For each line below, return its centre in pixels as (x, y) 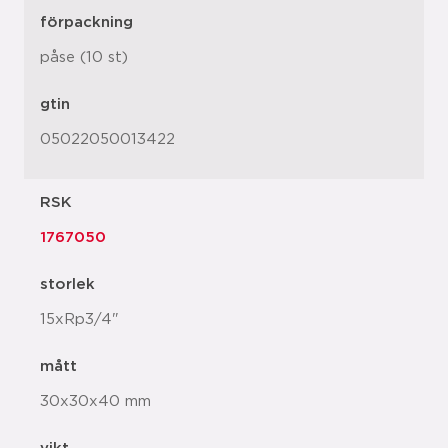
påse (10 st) (84, 57)
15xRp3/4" (79, 319)
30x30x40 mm (95, 401)
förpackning (86, 22)
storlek (67, 284)
